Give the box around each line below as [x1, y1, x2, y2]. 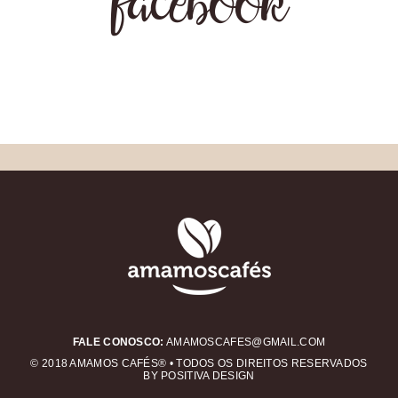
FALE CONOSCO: [72, 336, 164, 348]
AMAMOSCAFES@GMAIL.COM [165, 336, 326, 348]
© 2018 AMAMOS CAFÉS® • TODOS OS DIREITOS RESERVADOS [30, 357, 368, 370]
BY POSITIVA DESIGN [143, 370, 255, 382]
